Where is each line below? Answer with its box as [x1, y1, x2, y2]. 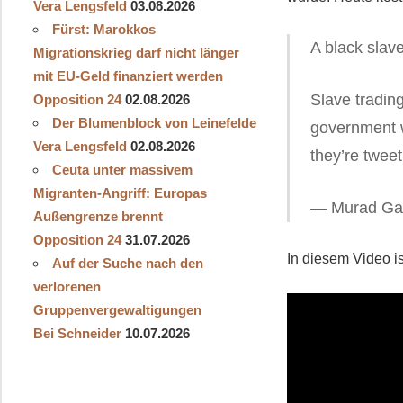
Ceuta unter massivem [51, 161, 193, 177]
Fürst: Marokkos [51, 21, 156, 37]
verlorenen [32, 278, 101, 294]
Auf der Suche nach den [51, 255, 203, 271]
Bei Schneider [32, 325, 121, 341]
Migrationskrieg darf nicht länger [32, 44, 239, 60]
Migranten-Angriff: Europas [32, 184, 207, 201]
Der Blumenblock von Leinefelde [51, 114, 256, 130]
